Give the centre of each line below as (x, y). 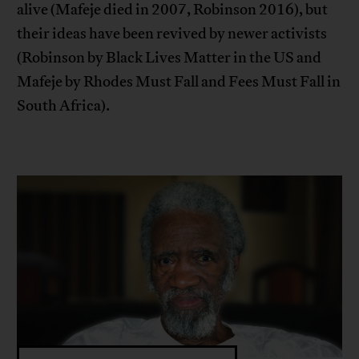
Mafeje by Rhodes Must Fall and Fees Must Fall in (179, 82)
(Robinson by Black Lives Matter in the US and (169, 58)
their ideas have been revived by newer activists (172, 34)
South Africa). (64, 106)
